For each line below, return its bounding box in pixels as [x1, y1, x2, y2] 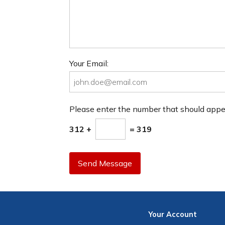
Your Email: [69, 58, 108, 68]
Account [166, 210, 197, 219]
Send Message [78, 158, 132, 169]
